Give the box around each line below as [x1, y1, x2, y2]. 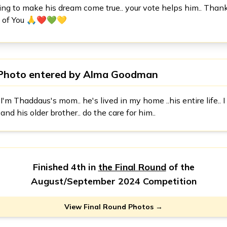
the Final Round [98, 161, 166, 173]
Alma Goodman [83, 68, 158, 81]
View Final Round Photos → [64, 202, 163, 211]
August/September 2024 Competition [30, 175, 197, 187]
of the [166, 161, 195, 173]
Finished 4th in [32, 161, 98, 173]
